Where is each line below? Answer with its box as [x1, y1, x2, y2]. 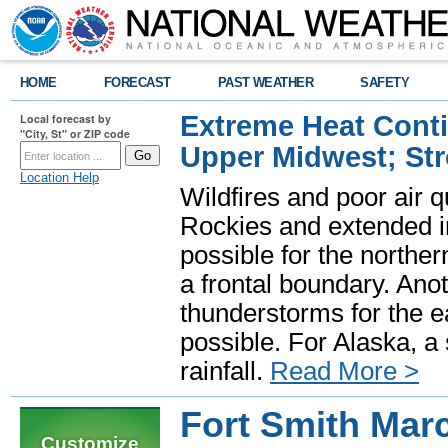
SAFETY [360, 75, 410, 90]
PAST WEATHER [217, 75, 314, 90]
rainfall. [180, 357, 270, 385]
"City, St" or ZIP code [20, 126, 130, 141]
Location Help [20, 170, 99, 185]
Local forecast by [20, 111, 111, 126]
